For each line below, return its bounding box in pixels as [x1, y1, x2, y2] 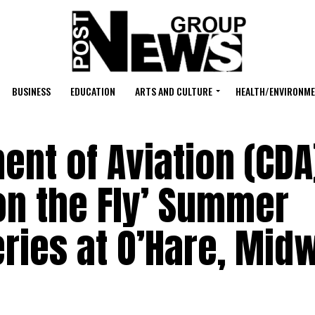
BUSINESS [11, 84, 51, 98]
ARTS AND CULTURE [134, 84, 212, 98]
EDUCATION [70, 84, 115, 98]
